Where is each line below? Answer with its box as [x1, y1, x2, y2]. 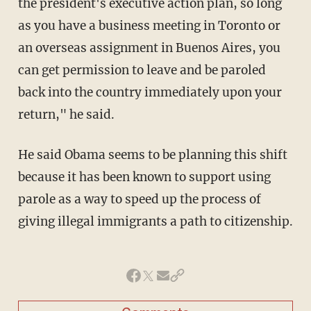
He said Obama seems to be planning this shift [17, 146, 287, 162]
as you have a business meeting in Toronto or [17, 17, 280, 33]
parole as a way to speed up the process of [17, 191, 261, 207]
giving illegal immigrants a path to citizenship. [17, 213, 293, 229]
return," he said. [17, 106, 115, 122]
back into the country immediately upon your [17, 84, 282, 100]
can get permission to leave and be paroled [17, 62, 266, 78]
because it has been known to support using [17, 169, 271, 185]
